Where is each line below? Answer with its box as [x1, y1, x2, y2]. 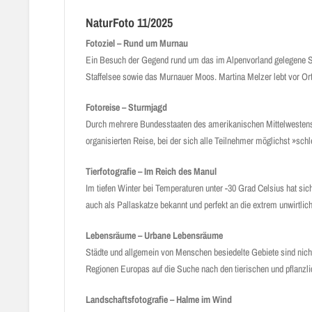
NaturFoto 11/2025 [86, 14, 173, 31]
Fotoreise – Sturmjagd [86, 101, 167, 114]
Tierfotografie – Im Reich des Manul [86, 165, 217, 178]
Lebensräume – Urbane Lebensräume [86, 229, 223, 242]
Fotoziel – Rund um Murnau [86, 37, 188, 49]
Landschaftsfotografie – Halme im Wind [86, 293, 232, 306]
